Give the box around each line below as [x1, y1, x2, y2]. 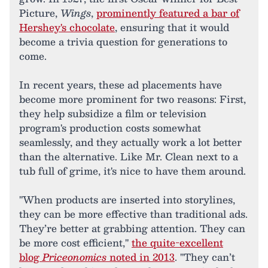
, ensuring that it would [115, 19, 229, 35]
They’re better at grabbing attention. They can [19, 220, 245, 236]
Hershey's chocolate [19, 19, 115, 35]
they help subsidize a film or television [19, 105, 206, 121]
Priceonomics [42, 249, 106, 265]
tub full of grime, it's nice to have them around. [19, 163, 246, 179]
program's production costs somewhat [19, 120, 201, 136]
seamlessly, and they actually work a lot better [19, 134, 242, 150]
